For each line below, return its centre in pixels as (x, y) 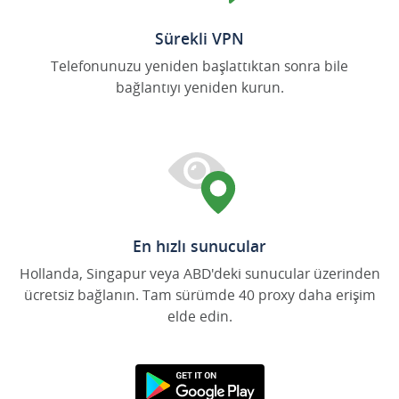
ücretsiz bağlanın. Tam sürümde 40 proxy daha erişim (199, 294)
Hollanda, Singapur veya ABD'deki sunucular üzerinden (199, 273)
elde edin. (199, 316)
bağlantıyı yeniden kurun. (199, 87)
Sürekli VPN (199, 38)
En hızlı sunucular (199, 245)
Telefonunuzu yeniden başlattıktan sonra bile (199, 65)
